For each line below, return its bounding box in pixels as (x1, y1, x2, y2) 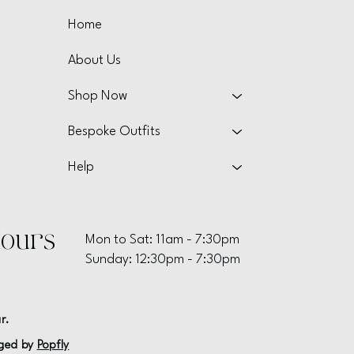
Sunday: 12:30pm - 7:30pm (85, 252, 240, 266)
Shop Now (68, 89, 128, 103)
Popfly (36, 339, 70, 352)
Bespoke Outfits (68, 125, 161, 138)
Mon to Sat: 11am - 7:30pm (85, 232, 239, 247)
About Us (68, 54, 122, 67)
